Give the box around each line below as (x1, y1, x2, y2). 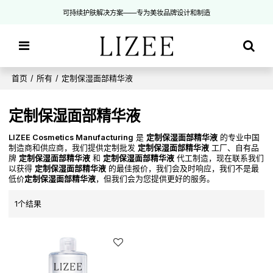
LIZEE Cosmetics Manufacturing (9, 133, 134, 143)
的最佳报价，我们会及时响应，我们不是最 (106, 164, 260, 174)
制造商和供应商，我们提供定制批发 (9, 143, 138, 153)
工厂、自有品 (209, 143, 260, 153)
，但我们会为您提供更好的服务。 (96, 174, 215, 184)
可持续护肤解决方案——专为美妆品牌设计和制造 (63, 8, 210, 17)
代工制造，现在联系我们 (174, 154, 264, 163)
